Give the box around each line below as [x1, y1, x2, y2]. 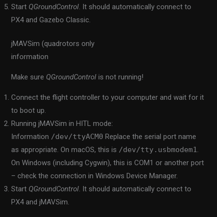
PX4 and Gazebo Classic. [11, 15, 91, 24]
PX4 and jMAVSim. [11, 198, 70, 207]
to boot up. [11, 106, 46, 115]
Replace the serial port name [103, 132, 197, 141]
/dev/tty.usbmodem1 [119, 145, 198, 155]
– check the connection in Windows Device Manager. [11, 171, 178, 181]
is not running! [96, 73, 144, 82]
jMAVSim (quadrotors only [11, 39, 95, 48]
